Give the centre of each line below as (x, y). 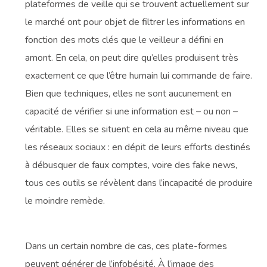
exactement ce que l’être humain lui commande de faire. (139, 75)
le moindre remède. (65, 201)
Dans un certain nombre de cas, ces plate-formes (126, 246)
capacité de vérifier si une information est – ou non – (132, 111)
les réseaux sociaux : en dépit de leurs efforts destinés (138, 147)
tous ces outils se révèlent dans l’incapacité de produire (139, 183)
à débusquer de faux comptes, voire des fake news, (131, 165)
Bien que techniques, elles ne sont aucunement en (128, 93)
